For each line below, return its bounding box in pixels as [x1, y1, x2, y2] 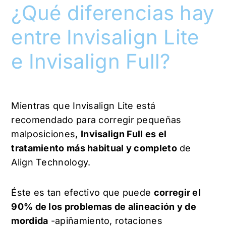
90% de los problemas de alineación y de [11, 201, 197, 212]
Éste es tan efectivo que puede [11, 187, 154, 198]
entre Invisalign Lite [11, 25, 199, 50]
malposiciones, [11, 129, 81, 140]
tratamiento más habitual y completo [11, 143, 177, 154]
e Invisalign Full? [11, 49, 177, 74]
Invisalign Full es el [80, 129, 167, 140]
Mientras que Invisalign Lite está [11, 100, 156, 111]
